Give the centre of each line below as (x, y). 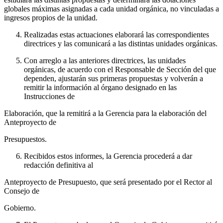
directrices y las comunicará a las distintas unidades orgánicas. (121, 43)
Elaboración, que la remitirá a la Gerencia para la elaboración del (105, 113)
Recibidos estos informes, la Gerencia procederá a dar (108, 156)
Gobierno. (20, 208)
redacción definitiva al (58, 165)
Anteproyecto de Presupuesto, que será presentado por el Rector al (108, 182)
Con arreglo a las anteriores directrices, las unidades (105, 60)
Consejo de (22, 191)
